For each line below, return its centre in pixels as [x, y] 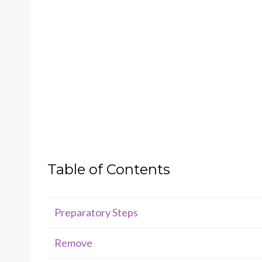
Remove [73, 243]
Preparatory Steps [96, 212]
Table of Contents [109, 169]
